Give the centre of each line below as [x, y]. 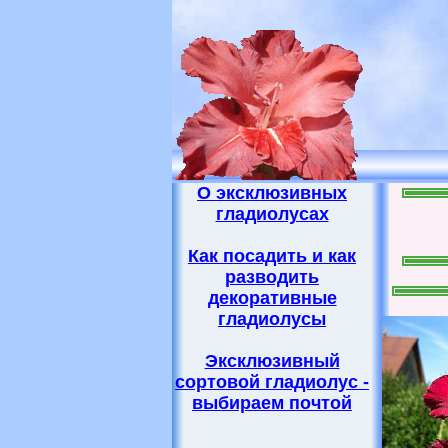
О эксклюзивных [272, 193]
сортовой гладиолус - [272, 382]
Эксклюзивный [272, 361]
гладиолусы [272, 319]
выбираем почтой [272, 403]
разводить [272, 277]
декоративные [272, 298]
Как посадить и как [272, 256]
